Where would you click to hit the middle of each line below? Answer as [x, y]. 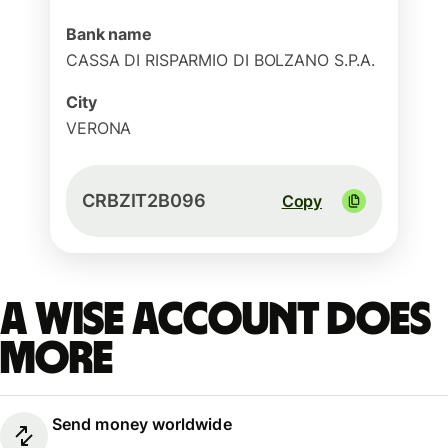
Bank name [109, 34]
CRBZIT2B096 [144, 200]
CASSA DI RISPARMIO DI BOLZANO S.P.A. [221, 60]
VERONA [99, 128]
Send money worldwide [142, 424]
